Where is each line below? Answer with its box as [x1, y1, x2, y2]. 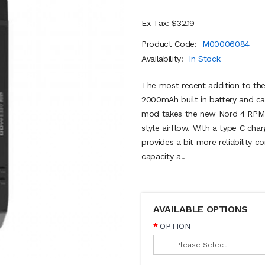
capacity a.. [141, 151, 185, 161]
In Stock [189, 54, 221, 63]
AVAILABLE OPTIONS [153, 203, 248, 215]
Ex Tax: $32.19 [141, 18, 195, 28]
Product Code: [141, 39, 200, 49]
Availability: [141, 54, 186, 63]
